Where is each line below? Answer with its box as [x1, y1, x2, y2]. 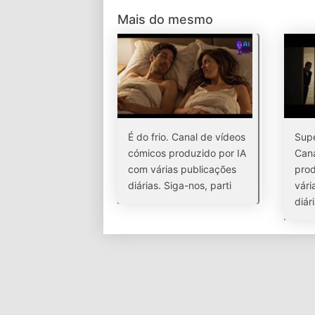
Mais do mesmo [117, 12, 213, 27]
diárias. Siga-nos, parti [128, 179, 231, 191]
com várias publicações [128, 163, 236, 175]
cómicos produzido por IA [128, 147, 246, 159]
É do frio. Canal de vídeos [128, 131, 245, 143]
